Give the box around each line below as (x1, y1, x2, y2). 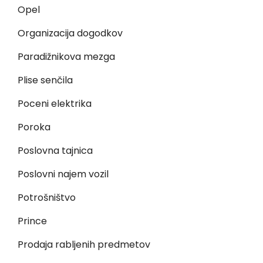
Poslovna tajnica (18, 144, 93, 157)
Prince (18, 214, 47, 228)
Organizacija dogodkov (18, 26, 123, 40)
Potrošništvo (18, 191, 76, 204)
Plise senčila (18, 73, 73, 87)
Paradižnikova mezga (18, 50, 115, 63)
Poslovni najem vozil (18, 167, 109, 181)
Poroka (18, 120, 50, 134)
